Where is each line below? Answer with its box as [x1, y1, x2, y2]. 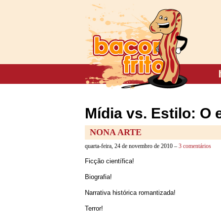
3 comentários [179, 143, 211, 149]
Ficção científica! [85, 157, 134, 165]
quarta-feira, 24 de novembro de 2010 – [85, 143, 179, 149]
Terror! [85, 205, 103, 212]
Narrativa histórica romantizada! [85, 189, 176, 196]
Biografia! [85, 173, 112, 181]
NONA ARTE [90, 127, 142, 137]
